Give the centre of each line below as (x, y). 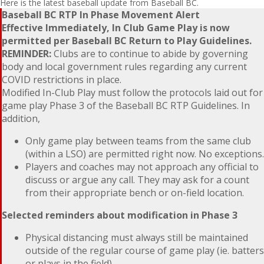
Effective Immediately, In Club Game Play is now (116, 28)
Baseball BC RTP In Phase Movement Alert (101, 15)
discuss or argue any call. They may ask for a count (137, 180)
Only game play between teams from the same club (138, 141)
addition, (21, 119)
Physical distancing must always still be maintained (137, 238)
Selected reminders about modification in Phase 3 (120, 215)
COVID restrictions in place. (62, 80)
